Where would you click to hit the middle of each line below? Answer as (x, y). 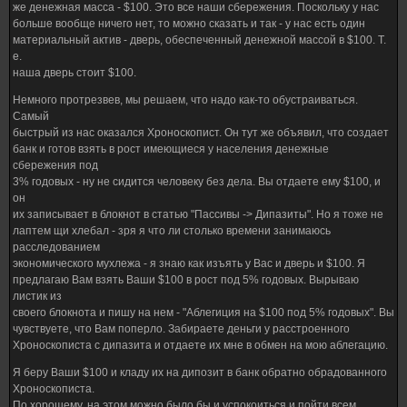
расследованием (56, 247)
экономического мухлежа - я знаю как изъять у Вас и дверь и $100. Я (189, 263)
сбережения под (55, 165)
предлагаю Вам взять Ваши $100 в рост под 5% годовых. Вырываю (186, 279)
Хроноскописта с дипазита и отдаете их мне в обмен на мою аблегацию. (200, 345)
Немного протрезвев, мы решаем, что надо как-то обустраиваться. (185, 99)
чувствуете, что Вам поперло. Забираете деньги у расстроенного (181, 328)
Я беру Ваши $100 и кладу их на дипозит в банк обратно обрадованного (200, 372)
